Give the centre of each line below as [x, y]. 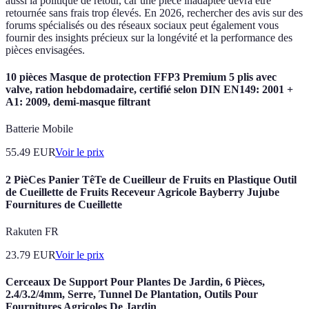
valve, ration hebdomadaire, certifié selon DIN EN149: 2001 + [149, 90]
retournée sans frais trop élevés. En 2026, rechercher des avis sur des [154, 12]
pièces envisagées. [45, 50]
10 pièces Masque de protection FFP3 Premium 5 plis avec [141, 77]
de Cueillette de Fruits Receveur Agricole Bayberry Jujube [142, 192]
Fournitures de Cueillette [64, 204]
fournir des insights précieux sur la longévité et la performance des [149, 37]
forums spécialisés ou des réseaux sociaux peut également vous [142, 25]
